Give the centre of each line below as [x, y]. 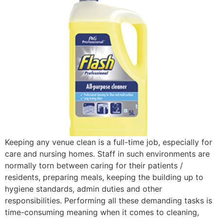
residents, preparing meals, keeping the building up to [104, 177]
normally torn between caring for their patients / [94, 165]
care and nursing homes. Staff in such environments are [107, 154]
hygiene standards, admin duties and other [83, 189]
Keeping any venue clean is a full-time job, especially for [109, 142]
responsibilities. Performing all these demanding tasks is [109, 200]
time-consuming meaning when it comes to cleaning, [102, 212]
